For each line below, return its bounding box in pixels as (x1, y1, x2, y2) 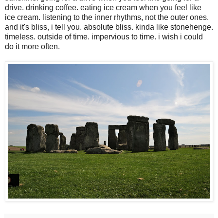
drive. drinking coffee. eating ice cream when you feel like (5, 3, 201, 12)
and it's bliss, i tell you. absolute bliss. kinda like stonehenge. (5, 22, 213, 31)
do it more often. (5, 42, 60, 51)
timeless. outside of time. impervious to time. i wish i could (5, 32, 203, 41)
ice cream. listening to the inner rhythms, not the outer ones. (5, 13, 209, 21)
